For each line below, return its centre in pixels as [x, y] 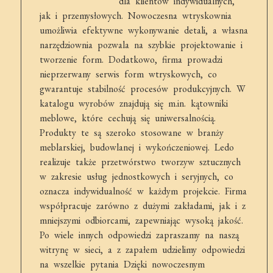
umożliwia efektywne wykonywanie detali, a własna [144, 30]
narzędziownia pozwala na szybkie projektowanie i [141, 45]
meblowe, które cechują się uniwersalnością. [127, 118]
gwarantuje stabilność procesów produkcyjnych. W [142, 89]
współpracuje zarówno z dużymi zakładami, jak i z [142, 206]
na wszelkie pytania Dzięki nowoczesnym [122, 264]
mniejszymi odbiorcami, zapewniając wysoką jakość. [141, 220]
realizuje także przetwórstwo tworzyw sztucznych [140, 162]
